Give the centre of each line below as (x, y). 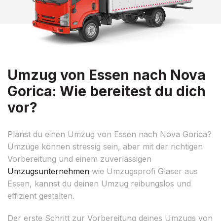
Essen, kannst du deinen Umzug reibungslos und (99, 183)
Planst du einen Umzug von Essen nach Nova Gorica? (110, 134)
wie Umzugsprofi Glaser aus (144, 171)
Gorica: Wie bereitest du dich (107, 91)
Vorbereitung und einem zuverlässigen (79, 159)
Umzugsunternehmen (48, 171)
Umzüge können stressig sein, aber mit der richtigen (105, 146)
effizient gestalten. (41, 196)
